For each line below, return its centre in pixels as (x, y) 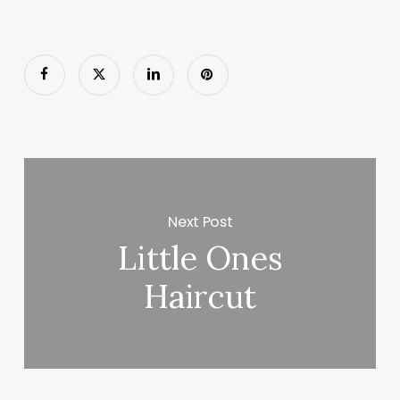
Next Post (200, 221)
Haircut (200, 297)
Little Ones (200, 258)
